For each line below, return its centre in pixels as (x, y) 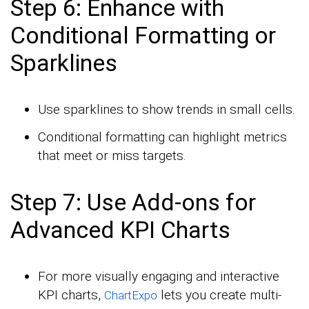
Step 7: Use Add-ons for (133, 202)
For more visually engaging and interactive (159, 277)
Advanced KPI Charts (120, 230)
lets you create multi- (219, 295)
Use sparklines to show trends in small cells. (167, 110)
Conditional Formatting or (143, 36)
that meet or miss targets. (112, 156)
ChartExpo (131, 296)
